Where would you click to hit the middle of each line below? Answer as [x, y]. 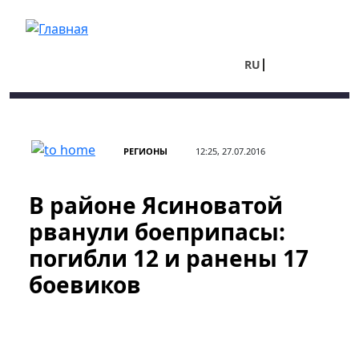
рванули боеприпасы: [157, 232]
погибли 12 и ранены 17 [169, 258]
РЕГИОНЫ [145, 151]
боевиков [85, 284]
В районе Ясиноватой [156, 205]
